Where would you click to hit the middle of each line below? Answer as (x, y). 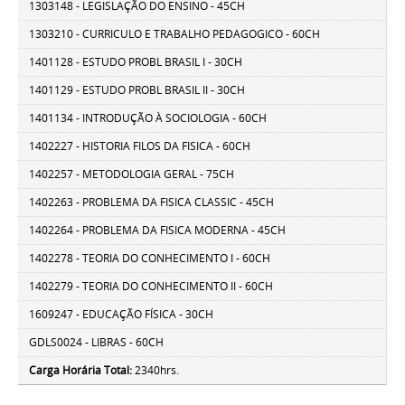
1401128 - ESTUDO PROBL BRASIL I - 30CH (136, 62)
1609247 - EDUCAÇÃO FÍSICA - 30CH (122, 315)
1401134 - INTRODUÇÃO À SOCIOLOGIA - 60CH (148, 118)
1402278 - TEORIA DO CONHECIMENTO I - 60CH (150, 259)
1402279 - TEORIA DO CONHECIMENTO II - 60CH (151, 287)
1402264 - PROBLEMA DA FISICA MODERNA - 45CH (158, 231)
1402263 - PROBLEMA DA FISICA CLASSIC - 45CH (152, 202)
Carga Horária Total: (81, 371)
